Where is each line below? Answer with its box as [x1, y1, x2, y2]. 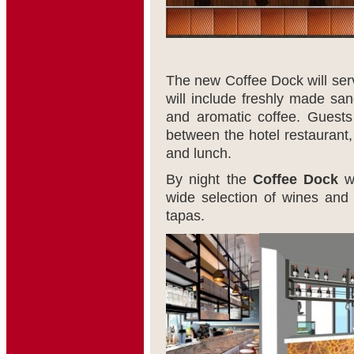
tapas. [166, 208, 205, 224]
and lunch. [166, 145, 232, 161]
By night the [166, 171, 253, 187]
